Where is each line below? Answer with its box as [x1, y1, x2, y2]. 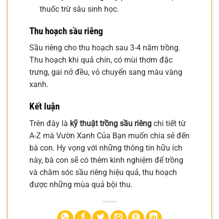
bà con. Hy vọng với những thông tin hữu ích [29, 143, 182, 153]
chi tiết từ [152, 118, 186, 128]
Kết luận [29, 101, 60, 112]
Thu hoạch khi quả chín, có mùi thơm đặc [29, 55, 173, 65]
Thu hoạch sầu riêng [29, 25, 103, 37]
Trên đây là [29, 118, 70, 128]
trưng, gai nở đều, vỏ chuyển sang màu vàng [29, 67, 182, 77]
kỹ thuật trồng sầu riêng [70, 118, 152, 128]
